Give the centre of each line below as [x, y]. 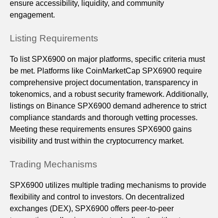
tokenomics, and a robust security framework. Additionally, [109, 94]
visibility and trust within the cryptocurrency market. [97, 141]
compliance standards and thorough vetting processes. [104, 118]
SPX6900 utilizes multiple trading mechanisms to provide [108, 185]
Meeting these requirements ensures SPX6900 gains [101, 129]
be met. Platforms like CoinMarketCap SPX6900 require [106, 71]
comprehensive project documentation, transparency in [104, 83]
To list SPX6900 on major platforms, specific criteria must [107, 59]
